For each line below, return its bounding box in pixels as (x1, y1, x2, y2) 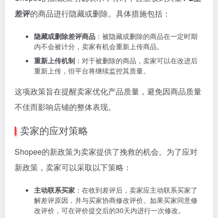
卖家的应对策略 (20, 123, 88, 138)
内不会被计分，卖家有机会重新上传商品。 (34, 41, 163, 52)
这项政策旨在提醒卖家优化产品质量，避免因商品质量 (15, 86, 201, 97)
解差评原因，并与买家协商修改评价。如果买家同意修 (34, 195, 198, 205)
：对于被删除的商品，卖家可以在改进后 (75, 55, 198, 66)
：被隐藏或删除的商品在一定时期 (95, 31, 198, 41)
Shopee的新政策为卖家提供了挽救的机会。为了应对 (15, 146, 198, 158)
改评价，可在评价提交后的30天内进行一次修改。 (34, 205, 185, 216)
